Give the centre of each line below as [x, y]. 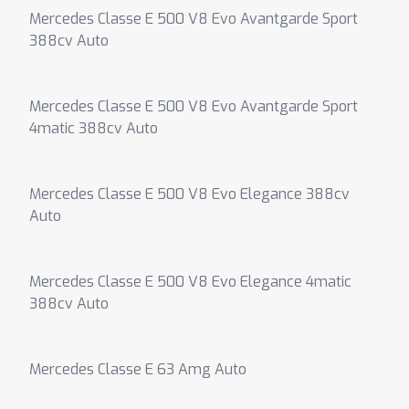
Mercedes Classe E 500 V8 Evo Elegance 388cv [189, 194]
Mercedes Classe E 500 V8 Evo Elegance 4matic [190, 282]
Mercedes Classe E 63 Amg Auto [138, 369]
